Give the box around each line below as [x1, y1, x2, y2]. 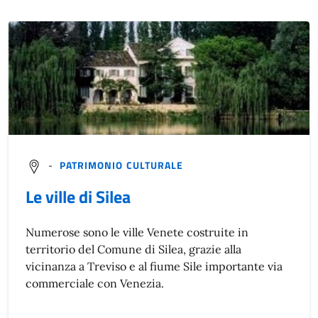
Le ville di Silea [26, 183, 131, 209]
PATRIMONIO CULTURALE [59, 158, 184, 173]
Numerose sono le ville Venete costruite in [26, 224, 248, 239]
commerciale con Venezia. [26, 275, 164, 290]
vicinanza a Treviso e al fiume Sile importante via [26, 258, 283, 273]
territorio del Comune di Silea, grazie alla [26, 241, 241, 256]
